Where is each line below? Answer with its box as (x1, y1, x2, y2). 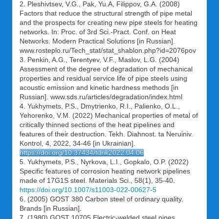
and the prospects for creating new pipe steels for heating (20, 19, 197, 26)
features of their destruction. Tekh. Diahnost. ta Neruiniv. (20, 130, 193, 138)
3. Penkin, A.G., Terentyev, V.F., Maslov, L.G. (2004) (20, 56, 179, 64)
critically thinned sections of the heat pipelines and (20, 121, 175, 129)
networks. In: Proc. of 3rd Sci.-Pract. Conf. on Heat (20, 28, 176, 36)
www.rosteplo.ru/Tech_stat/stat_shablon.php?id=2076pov (20, 46, 196, 54)
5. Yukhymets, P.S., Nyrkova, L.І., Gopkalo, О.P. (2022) (20, 158, 189, 166)
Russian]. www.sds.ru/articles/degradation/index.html (20, 93, 182, 101)
